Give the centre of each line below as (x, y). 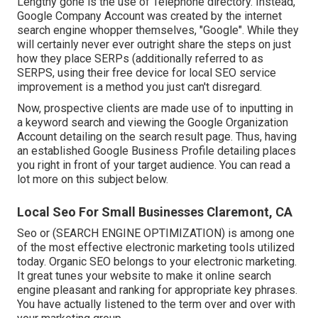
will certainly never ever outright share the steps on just (154, 45)
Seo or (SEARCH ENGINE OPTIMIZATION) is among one (156, 234)
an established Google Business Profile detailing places (157, 151)
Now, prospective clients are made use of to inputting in (155, 109)
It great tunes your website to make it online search (144, 276)
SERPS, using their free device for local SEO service (147, 73)
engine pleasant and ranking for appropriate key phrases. (157, 290)
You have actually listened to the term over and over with (156, 305)
